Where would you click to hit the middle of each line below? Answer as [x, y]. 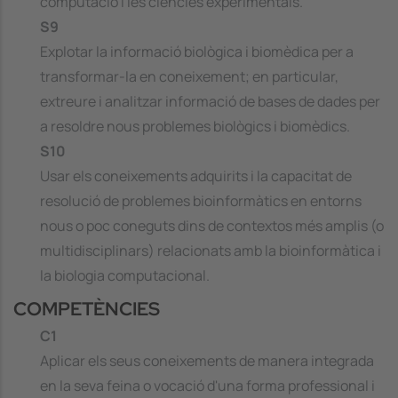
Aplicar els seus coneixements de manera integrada [207, 361]
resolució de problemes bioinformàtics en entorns [201, 201]
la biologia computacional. [125, 276]
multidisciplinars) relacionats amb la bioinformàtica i [211, 251]
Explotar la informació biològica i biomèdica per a [197, 52]
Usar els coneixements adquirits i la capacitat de [196, 176]
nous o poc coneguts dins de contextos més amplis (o [212, 226]
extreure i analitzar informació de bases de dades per [210, 102]
